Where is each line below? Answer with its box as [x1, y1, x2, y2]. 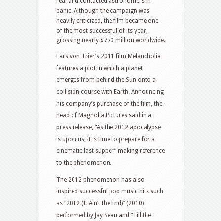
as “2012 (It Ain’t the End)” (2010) [56, 199, 144, 207]
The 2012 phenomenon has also [56, 176, 145, 183]
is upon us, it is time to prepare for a [56, 135, 155, 143]
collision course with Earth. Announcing [56, 88, 164, 95]
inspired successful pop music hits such [56, 187, 163, 195]
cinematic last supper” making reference [56, 147, 165, 154]
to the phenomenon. [56, 159, 111, 166]
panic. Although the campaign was [56, 7, 149, 14]
